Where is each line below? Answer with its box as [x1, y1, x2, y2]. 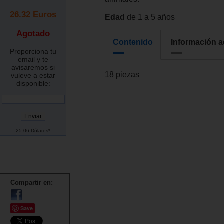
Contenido [113, 38, 153, 47]
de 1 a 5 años [125, 13, 175, 22]
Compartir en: [10, 179, 53, 187]
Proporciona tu [10, 47, 56, 56]
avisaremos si [11, 63, 55, 72]
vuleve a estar [11, 71, 55, 80]
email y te [18, 55, 48, 64]
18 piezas [105, 70, 139, 79]
